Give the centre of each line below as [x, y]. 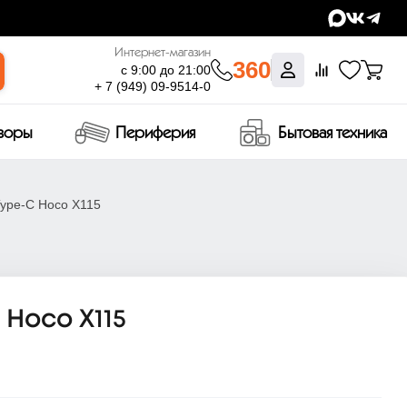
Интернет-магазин [163, 53]
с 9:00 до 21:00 [166, 70]
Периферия [155, 134]
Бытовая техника [332, 134]
